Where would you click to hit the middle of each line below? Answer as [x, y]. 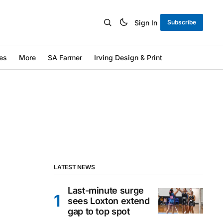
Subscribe [182, 22]
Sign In [146, 22]
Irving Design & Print [128, 57]
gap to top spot [99, 211]
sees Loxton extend [109, 201]
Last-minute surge [106, 190]
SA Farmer [65, 57]
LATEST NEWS [74, 167]
